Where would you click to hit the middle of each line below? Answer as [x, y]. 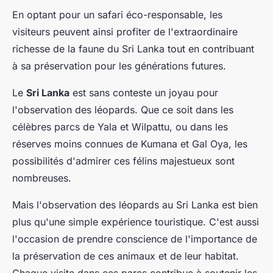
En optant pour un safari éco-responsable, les [117, 15]
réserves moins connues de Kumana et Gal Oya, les [130, 144]
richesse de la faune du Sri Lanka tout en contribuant [133, 49]
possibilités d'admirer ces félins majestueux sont [123, 161]
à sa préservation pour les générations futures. [119, 66]
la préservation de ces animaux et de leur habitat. [126, 256]
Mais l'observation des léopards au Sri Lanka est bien [135, 205]
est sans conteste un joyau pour [144, 93]
